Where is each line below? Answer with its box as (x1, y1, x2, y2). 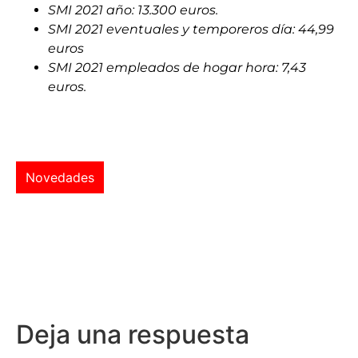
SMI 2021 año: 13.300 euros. (48, 2, 218, 18)
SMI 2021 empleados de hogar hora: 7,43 (48, 59, 306, 75)
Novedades (26, 169, 94, 186)
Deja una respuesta (16, 319, 249, 351)
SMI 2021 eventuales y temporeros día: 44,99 (48, 21, 334, 37)
